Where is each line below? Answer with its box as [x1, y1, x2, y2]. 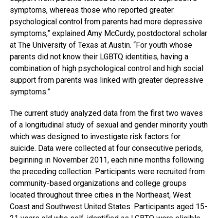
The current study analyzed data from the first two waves [10, 109, 203, 118]
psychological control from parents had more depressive [10, 17, 202, 27]
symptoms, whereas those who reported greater [10, 5, 174, 15]
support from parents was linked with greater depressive [10, 75, 203, 85]
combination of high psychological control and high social [10, 64, 203, 73]
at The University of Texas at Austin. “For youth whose [10, 40, 192, 50]
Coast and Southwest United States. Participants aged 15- [10, 202, 207, 212]
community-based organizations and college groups [10, 179, 186, 188]
